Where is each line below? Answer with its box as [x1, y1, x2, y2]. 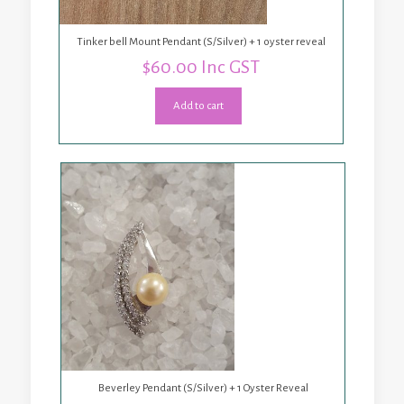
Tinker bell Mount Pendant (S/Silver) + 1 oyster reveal [77, 35, 326, 48]
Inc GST [201, 57, 260, 78]
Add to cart [172, 100, 224, 113]
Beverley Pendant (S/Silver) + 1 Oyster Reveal [97, 381, 308, 394]
